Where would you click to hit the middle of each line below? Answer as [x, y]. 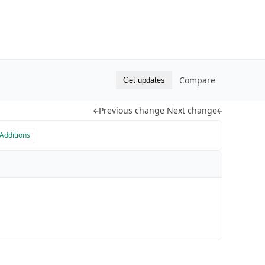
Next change [192, 110]
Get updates [144, 80]
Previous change [132, 110]
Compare [197, 80]
